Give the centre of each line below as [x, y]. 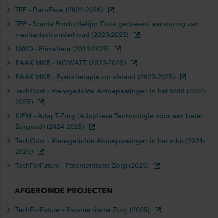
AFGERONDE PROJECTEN [64, 191]
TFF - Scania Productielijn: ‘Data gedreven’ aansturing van [107, 24]
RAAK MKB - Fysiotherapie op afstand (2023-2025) [96, 77]
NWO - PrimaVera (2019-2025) [63, 49]
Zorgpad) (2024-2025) [50, 127]
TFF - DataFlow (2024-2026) [60, 10]
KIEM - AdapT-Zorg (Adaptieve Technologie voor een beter [109, 116]
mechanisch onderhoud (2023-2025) [73, 35]
